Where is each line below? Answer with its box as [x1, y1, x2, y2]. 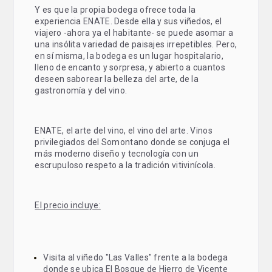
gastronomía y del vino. [35, 86, 127, 95]
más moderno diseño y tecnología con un [35, 149, 199, 158]
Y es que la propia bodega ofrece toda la [35, 5, 196, 15]
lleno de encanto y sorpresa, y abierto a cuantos [35, 63, 225, 72]
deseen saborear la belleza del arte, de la [35, 74, 199, 84]
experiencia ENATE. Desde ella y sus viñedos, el [35, 16, 222, 26]
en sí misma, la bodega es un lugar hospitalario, [35, 51, 223, 61]
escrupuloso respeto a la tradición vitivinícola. [35, 160, 216, 170]
